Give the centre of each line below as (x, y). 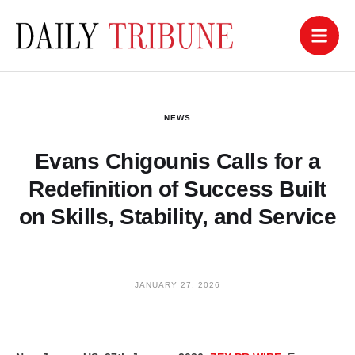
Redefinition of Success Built (177, 189)
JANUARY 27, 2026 (177, 285)
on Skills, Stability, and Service (177, 217)
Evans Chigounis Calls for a (177, 161)
